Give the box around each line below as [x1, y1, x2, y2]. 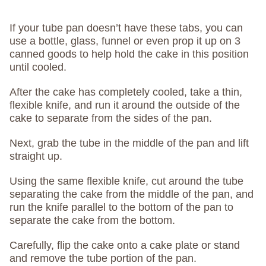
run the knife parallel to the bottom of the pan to [9, 201, 233, 214]
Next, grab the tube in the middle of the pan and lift [9, 137, 249, 150]
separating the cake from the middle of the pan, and [9, 188, 254, 201]
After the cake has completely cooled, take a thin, [9, 86, 242, 99]
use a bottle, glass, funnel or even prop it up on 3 [9, 35, 240, 47]
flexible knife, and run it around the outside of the [9, 99, 240, 112]
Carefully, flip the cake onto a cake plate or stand [9, 239, 240, 252]
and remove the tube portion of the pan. [9, 252, 197, 265]
